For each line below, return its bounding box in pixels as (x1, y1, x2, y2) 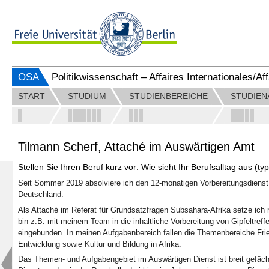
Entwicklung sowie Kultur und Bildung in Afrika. (18, 239, 181, 249)
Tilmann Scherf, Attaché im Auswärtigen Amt (18, 140, 255, 154)
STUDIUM (68, 92, 106, 101)
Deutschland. (18, 190, 64, 199)
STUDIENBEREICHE (129, 92, 208, 101)
